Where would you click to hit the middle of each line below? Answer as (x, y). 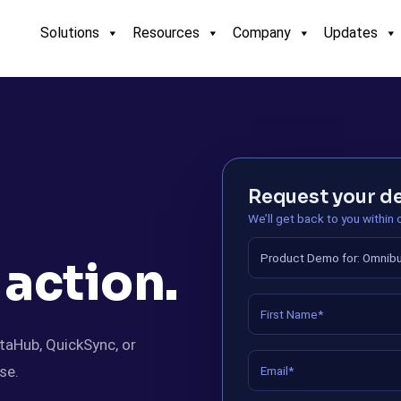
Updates (351, 33)
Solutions (70, 33)
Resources (166, 33)
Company (262, 33)
